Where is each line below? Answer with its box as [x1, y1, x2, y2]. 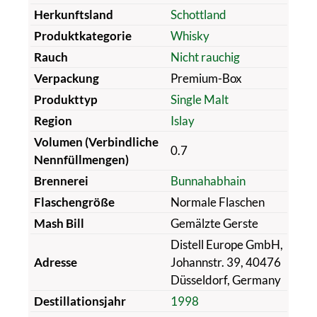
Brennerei [33, 173, 88, 188]
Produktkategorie [33, 28, 132, 43]
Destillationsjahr [33, 293, 126, 309]
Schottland [170, 6, 226, 22]
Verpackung [33, 70, 99, 86]
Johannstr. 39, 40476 [170, 254, 281, 270]
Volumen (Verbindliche [33, 134, 158, 149]
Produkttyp [33, 91, 98, 107]
